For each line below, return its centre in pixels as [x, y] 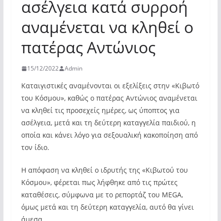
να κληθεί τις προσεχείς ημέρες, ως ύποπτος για [100, 110]
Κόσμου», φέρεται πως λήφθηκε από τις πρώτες [99, 182]
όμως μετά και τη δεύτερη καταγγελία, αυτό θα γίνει [107, 207]
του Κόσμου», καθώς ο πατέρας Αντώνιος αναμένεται [109, 98]
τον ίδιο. [35, 147]
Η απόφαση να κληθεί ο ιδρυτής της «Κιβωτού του [104, 170]
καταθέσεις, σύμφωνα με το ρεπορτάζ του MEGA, [102, 195]
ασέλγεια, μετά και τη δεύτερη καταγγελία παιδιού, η [108, 123]
